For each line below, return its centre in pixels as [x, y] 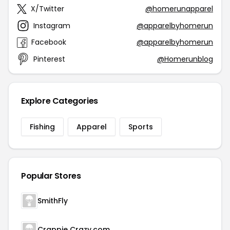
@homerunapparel [179, 9]
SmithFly [53, 201]
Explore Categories [60, 101]
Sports [141, 127]
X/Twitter [47, 9]
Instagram [52, 25]
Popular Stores [51, 176]
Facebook [49, 42]
